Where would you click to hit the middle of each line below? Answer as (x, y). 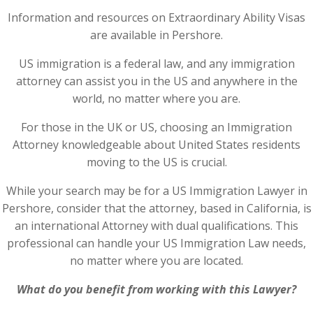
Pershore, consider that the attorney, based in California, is (156, 208)
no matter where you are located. (156, 261)
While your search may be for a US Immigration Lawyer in (156, 191)
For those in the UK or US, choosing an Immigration (156, 127)
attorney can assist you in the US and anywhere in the (156, 81)
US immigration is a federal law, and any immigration (156, 64)
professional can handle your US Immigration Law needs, (156, 243)
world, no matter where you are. (156, 99)
